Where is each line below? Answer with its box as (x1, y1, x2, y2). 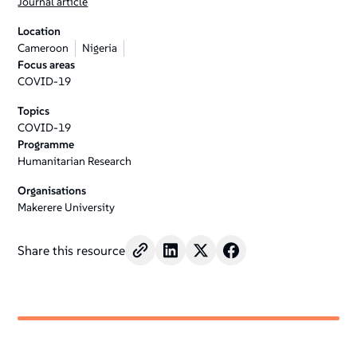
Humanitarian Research (18, 154, 132, 168)
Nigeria (82, 41, 118, 55)
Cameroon (18, 41, 69, 55)
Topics (18, 104, 50, 118)
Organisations (18, 183, 87, 198)
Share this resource (18, 242, 126, 258)
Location (18, 24, 61, 38)
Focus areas (18, 57, 76, 72)
